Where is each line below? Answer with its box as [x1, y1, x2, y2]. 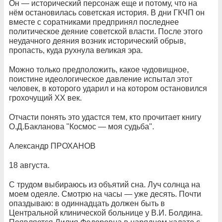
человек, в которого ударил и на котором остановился [9, 84, 207, 93]
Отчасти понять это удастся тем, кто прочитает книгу [9, 113, 201, 121]
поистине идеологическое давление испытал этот [9, 75, 192, 83]
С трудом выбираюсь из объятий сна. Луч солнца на [9, 180, 200, 189]
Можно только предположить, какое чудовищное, [9, 65, 189, 74]
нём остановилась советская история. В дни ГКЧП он [9, 8, 205, 17]
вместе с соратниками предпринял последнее [9, 18, 179, 26]
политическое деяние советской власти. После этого [9, 27, 203, 36]
